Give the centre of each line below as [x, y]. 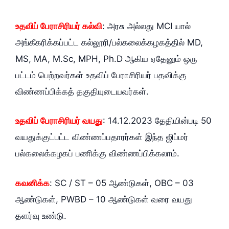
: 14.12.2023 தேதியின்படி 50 [157, 121]
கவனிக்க [32, 183]
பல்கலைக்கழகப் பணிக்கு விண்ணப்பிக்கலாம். [97, 154]
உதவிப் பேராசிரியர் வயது [59, 121]
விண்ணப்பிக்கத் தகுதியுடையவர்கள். [82, 91]
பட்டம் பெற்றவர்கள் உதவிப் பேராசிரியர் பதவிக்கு [101, 75]
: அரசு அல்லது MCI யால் [146, 26]
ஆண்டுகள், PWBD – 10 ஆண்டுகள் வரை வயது [104, 199]
